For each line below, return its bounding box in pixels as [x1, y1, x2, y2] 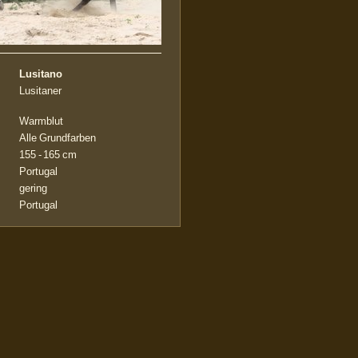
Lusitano [19, 68, 62, 80]
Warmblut [19, 115, 63, 127]
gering [19, 182, 47, 194]
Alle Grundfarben [19, 132, 96, 144]
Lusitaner [19, 85, 62, 97]
